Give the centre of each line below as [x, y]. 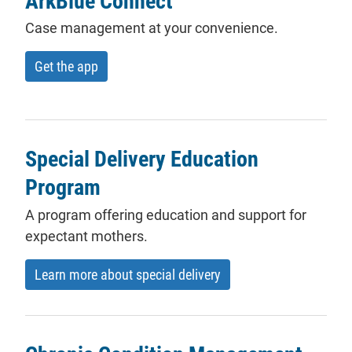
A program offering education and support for [166, 214]
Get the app [66, 67]
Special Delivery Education [142, 159]
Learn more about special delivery [128, 274]
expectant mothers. [86, 236]
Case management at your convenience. [152, 28]
